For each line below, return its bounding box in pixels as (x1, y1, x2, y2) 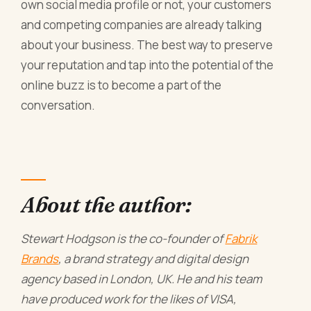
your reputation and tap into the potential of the (21, 56, 274, 73)
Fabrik (225, 230, 258, 247)
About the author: (21, 190, 196, 218)
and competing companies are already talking (21, 16, 262, 33)
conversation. (21, 96, 96, 113)
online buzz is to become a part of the (21, 76, 222, 93)
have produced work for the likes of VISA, (21, 291, 237, 308)
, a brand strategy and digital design (58, 251, 249, 267)
